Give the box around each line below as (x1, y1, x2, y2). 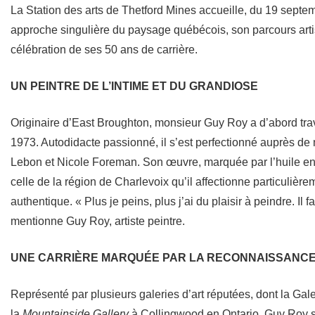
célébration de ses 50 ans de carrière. (11, 43, 198, 56)
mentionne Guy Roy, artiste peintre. (11, 214, 185, 227)
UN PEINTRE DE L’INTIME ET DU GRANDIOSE (11, 79, 258, 92)
